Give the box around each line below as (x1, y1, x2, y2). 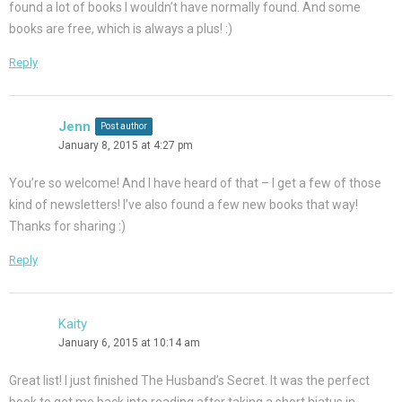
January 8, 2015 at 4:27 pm (58, 139, 193, 153)
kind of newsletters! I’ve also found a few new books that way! (9, 197, 358, 213)
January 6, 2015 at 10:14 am (58, 336, 200, 350)
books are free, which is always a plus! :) (9, 22, 232, 37)
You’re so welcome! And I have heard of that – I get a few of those (9, 176, 381, 191)
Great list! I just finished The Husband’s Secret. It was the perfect (9, 373, 370, 389)
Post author (100, 121, 147, 132)
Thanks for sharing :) (9, 219, 126, 234)
